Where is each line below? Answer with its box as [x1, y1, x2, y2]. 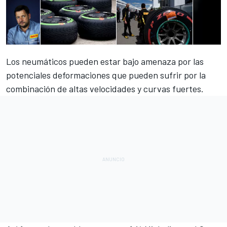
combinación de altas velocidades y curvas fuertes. [6, 83, 204, 95]
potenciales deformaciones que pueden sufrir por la [6, 69, 206, 81]
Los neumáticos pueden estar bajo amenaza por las [6, 56, 204, 67]
